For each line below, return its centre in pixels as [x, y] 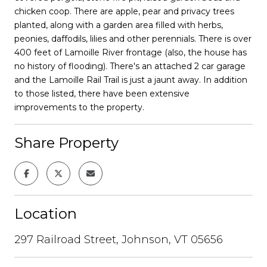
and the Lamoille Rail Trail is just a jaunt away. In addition [131, 80]
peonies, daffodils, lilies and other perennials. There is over [133, 38]
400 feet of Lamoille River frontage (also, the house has [131, 52]
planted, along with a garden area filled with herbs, [119, 25]
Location [46, 213]
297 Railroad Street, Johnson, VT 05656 [119, 239]
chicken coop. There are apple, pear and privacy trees [124, 11]
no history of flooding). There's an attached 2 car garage [130, 66]
